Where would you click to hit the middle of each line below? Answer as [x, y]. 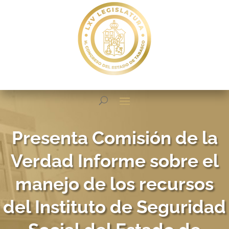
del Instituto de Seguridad [114, 207]
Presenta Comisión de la [114, 138]
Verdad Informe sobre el [114, 161]
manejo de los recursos [114, 184]
